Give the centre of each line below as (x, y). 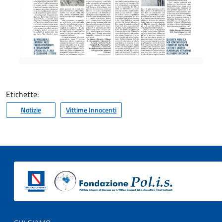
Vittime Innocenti (91, 110)
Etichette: (23, 94)
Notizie (31, 110)
